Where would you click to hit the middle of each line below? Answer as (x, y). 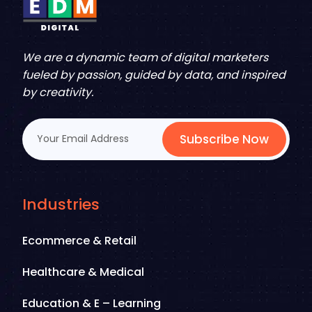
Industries (61, 204)
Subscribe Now (224, 139)
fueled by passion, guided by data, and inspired (154, 75)
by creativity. (58, 92)
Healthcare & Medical (83, 272)
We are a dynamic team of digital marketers (145, 57)
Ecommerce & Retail (79, 240)
